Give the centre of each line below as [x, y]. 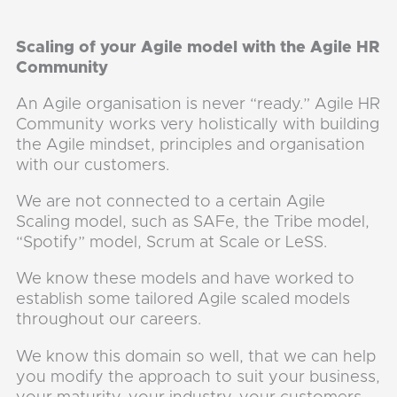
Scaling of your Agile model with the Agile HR [198, 47]
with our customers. [93, 165]
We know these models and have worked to [186, 279]
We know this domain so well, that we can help [196, 356]
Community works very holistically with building [198, 124]
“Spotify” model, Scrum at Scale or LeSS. [172, 243]
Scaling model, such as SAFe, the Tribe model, [193, 222]
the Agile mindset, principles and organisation [191, 144]
